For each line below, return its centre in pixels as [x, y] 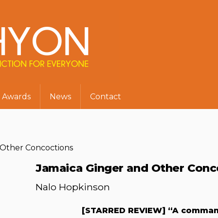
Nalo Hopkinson [73, 187]
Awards [16, 97]
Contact [106, 97]
